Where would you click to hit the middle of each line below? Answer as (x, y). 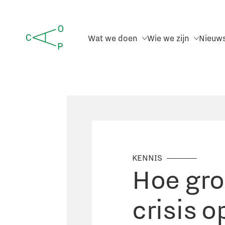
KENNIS (148, 157)
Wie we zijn (169, 38)
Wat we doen (114, 38)
